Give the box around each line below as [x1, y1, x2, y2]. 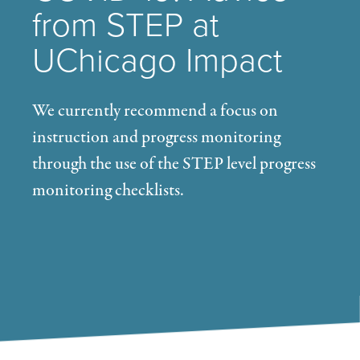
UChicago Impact [32, 39, 283, 81]
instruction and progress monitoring [32, 125, 280, 149]
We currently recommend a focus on [32, 98, 278, 123]
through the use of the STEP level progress [32, 151, 316, 176]
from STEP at [32, 4, 219, 46]
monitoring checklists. [32, 178, 184, 202]
